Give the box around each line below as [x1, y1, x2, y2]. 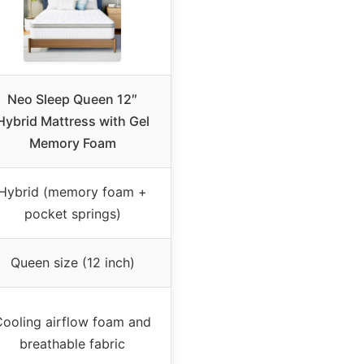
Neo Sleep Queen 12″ [7, 90, 137, 107]
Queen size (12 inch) [10, 253, 135, 271]
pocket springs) [24, 205, 121, 222]
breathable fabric [19, 335, 125, 352]
